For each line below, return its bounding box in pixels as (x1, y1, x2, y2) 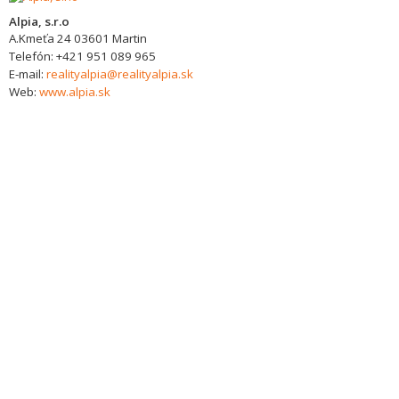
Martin (112, 30, 147, 46)
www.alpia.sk (39, 84, 110, 100)
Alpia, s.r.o (9, 13, 69, 29)
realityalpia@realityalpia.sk (46, 66, 193, 82)
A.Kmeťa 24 (9, 30, 71, 46)
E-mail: (9, 66, 46, 82)
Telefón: (9, 48, 56, 64)
